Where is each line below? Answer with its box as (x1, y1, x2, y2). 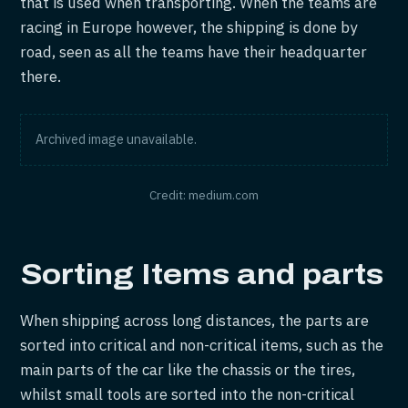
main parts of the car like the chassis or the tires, (20, 360, 356, 381)
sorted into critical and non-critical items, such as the (20, 335, 384, 356)
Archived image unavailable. (36, 130, 198, 148)
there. (20, 66, 62, 87)
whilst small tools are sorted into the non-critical (20, 384, 355, 405)
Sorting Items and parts (20, 258, 384, 291)
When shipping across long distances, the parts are (20, 311, 370, 331)
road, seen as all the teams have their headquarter (20, 41, 368, 62)
